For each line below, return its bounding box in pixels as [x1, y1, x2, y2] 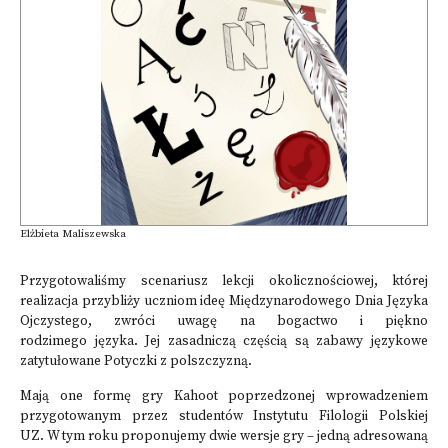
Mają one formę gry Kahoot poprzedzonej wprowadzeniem [20, 388, 428, 405]
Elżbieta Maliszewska [20, 227, 126, 241]
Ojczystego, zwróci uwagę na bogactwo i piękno [20, 313, 428, 330]
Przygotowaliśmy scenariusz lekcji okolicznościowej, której [20, 273, 428, 290]
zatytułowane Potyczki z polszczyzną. [20, 353, 252, 370]
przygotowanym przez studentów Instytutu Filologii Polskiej [20, 408, 428, 425]
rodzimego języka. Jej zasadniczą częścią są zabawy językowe [20, 333, 428, 350]
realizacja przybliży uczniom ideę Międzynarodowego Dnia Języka [20, 293, 428, 310]
